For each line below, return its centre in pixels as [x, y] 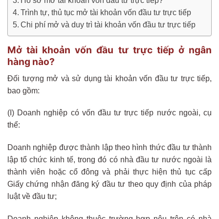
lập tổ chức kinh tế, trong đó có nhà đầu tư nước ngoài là [109, 160]
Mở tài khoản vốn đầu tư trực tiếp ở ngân [109, 50]
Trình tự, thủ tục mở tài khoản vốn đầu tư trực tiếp [106, 12]
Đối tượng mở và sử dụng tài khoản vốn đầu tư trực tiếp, [109, 78]
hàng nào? [31, 61]
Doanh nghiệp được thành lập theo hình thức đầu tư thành [109, 148]
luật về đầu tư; [32, 197]
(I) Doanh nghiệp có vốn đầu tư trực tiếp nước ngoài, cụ [109, 113]
